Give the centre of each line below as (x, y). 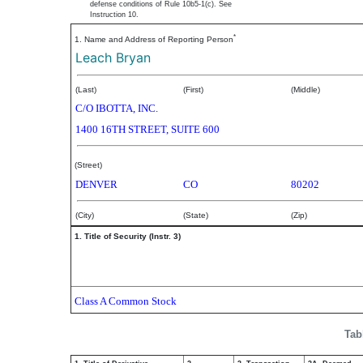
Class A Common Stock (126, 301)
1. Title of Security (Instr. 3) (128, 236)
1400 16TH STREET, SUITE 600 (147, 129)
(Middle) (305, 90)
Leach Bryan (113, 58)
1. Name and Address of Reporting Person (154, 39)
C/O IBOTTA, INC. (117, 108)
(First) (193, 90)
